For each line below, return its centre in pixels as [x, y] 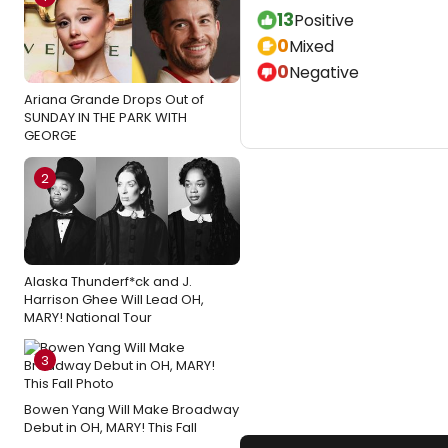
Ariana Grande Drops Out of [114, 99]
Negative [324, 72]
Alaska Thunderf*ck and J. [108, 281]
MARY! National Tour [88, 317]
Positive [324, 20]
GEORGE [50, 135]
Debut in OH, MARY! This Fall [110, 427]
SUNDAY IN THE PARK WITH [105, 117]
